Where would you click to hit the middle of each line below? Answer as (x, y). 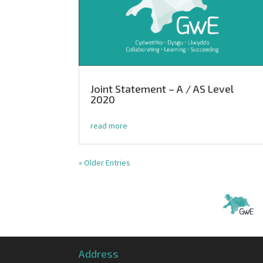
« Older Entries (105, 162)
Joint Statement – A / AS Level (162, 88)
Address (99, 253)
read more (109, 125)
